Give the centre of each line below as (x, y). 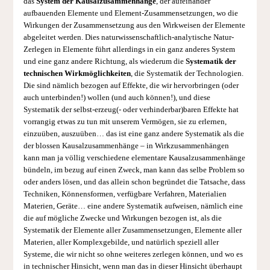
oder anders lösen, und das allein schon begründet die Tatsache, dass (134, 182)
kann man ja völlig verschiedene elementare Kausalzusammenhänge (134, 158)
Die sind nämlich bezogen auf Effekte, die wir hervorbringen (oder (131, 86)
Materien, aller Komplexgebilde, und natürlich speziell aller (121, 243)
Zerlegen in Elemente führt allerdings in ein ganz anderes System (129, 50)
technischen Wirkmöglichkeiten (77, 74)
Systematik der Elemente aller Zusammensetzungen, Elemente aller (132, 231)
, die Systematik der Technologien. (187, 74)
